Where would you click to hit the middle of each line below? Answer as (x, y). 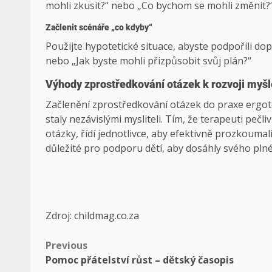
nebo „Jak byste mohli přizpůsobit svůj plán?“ (148, 61)
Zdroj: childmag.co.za (92, 216)
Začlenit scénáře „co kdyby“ (99, 28)
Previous (66, 246)
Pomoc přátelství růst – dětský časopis (140, 260)
